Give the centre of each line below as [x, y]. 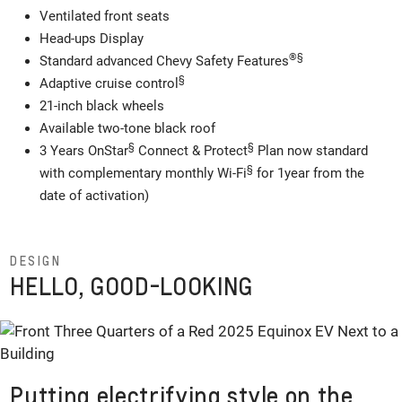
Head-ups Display [91, 38]
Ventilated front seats [104, 16]
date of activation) [94, 195]
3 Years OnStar [83, 150]
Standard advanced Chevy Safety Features [164, 61]
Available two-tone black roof [127, 128]
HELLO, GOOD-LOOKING [132, 285]
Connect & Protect [191, 150]
